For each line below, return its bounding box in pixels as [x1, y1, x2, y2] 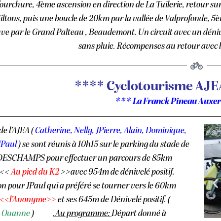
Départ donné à [111, 209, 166, 219]
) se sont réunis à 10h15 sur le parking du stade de [18, 140, 189, 149]
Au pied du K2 [11, 167, 59, 177]
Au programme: [55, 209, 111, 219]
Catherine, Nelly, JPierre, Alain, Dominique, [35, 126, 186, 136]
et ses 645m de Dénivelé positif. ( [56, 195, 170, 205]
